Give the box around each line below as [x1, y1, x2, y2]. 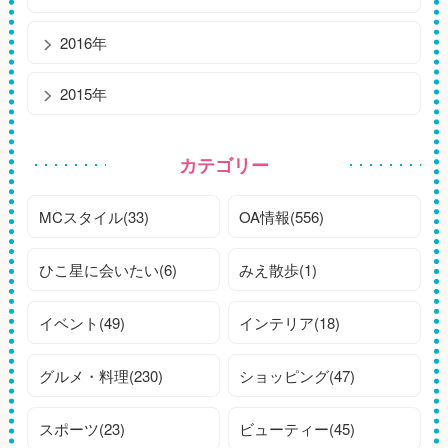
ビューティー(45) [239, 418, 356, 440]
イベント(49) [38, 312, 125, 334]
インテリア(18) [239, 312, 341, 334]
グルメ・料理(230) [38, 365, 163, 387]
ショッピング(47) [239, 365, 356, 387]
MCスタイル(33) [38, 206, 149, 228]
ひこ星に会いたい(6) [38, 259, 177, 281]
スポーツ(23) [38, 418, 125, 440]
